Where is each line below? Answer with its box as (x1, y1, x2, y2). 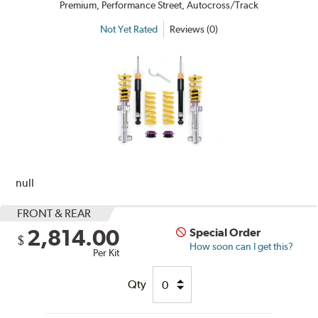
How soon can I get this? (190, 241, 294, 253)
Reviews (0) (170, 23, 218, 35)
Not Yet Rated (100, 23, 158, 35)
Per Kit (93, 247, 120, 259)
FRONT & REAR (17, 207, 92, 221)
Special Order (190, 226, 261, 240)
